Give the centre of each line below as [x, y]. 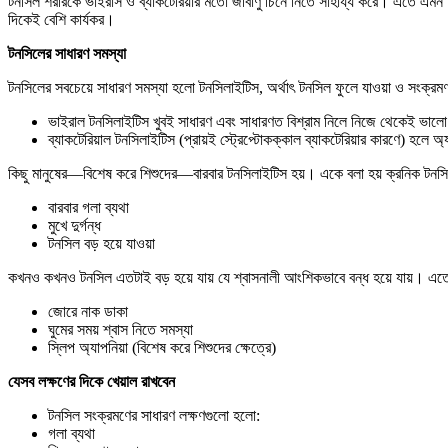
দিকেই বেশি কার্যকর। [61, 19]
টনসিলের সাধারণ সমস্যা [67, 53]
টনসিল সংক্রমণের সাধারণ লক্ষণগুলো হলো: [154, 415]
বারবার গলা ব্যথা [88, 207]
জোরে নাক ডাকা [88, 311]
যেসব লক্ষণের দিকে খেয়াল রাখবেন [91, 381]
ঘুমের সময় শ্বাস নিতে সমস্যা [120, 329]
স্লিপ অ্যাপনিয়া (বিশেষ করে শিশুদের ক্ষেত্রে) [162, 347]
